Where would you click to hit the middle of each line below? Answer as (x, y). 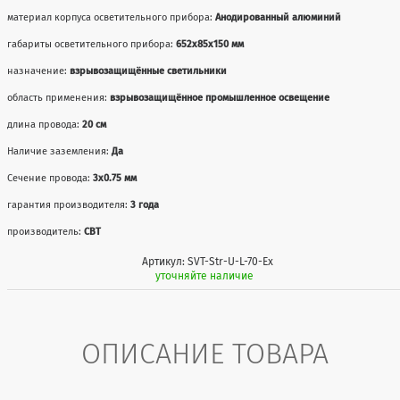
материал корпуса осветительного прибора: (112, 18)
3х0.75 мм (115, 179)
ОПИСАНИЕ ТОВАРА (205, 354)
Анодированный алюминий (279, 18)
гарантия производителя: (69, 205)
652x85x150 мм (210, 45)
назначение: (39, 71)
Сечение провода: (50, 179)
